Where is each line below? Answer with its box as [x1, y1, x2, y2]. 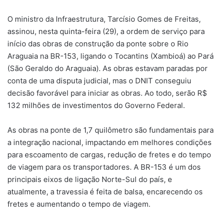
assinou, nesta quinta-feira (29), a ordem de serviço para [7, 27, 205, 37]
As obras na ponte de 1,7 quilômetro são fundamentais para [7, 125, 214, 135]
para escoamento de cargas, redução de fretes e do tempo [7, 150, 211, 160]
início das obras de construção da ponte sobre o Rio [7, 39, 188, 49]
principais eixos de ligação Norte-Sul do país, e [7, 175, 172, 184]
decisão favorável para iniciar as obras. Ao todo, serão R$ [7, 88, 207, 98]
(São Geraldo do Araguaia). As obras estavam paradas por [7, 64, 208, 74]
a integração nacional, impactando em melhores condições [7, 138, 212, 147]
